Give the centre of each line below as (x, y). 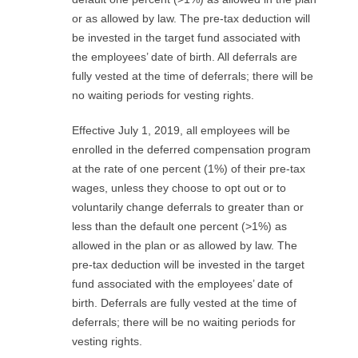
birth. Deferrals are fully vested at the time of (184, 302)
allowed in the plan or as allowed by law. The (185, 245)
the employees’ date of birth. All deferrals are (185, 56)
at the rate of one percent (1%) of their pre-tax (189, 168)
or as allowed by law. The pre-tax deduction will (191, 18)
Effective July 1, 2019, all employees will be (181, 130)
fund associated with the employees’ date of (182, 283)
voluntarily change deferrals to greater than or (188, 207)
